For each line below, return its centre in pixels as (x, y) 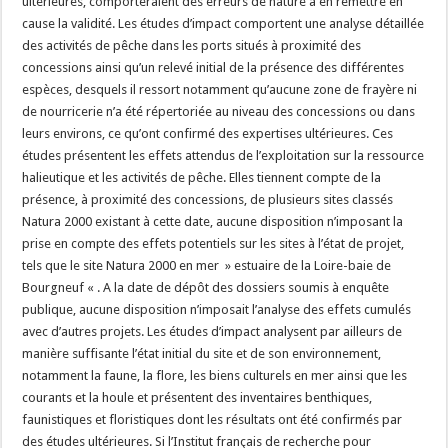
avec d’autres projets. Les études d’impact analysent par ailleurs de (212, 331)
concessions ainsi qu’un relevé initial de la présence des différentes (213, 67)
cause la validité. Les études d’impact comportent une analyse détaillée (223, 23)
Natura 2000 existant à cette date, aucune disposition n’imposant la (213, 221)
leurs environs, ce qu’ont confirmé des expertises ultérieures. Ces (208, 133)
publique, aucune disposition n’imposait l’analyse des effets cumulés (217, 309)
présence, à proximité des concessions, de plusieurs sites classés (208, 199)
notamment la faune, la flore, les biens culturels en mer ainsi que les (215, 375)
